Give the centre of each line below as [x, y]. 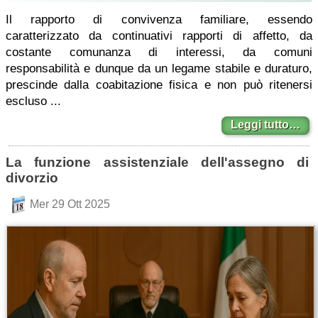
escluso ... [33, 101]
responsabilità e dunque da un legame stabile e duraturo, [159, 68]
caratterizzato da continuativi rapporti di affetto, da [159, 36]
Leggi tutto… [265, 125]
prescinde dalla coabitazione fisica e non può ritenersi [159, 85]
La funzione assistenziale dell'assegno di [157, 162]
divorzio [32, 178]
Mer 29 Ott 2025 [70, 204]
